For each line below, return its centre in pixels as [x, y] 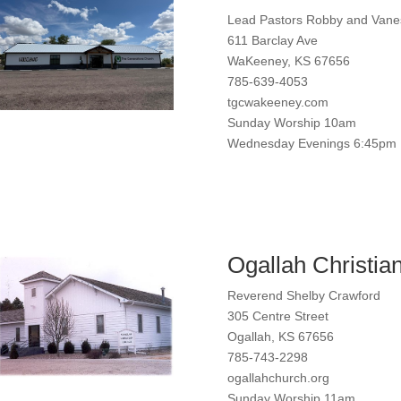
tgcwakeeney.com [277, 102]
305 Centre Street [277, 316]
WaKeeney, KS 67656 [288, 60]
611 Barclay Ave [272, 40]
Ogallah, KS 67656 [280, 337]
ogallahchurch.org [278, 378]
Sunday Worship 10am [291, 122]
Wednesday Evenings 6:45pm [311, 143]
